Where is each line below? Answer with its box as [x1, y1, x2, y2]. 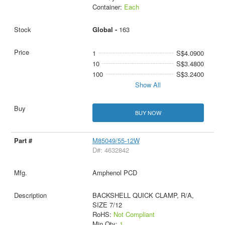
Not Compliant [113, 209, 155, 219]
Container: [92, 2, 124, 12]
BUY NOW [135, 108, 161, 117]
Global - [92, 24, 119, 34]
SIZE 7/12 [92, 199, 122, 209]
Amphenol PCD [92, 167, 137, 177]
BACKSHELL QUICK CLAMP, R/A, [92, 190, 194, 200]
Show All [135, 79, 161, 89]
